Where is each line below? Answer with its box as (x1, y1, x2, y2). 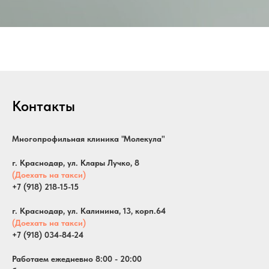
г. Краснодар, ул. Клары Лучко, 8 (12, 157, 139, 168)
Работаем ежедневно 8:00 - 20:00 (12, 253, 142, 264)
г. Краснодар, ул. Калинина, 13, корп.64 (12, 205, 166, 216)
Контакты (12, 97, 75, 115)
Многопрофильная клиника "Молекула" (12, 133, 165, 144)
